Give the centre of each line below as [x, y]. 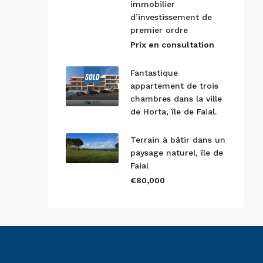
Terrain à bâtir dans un [178, 140]
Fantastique [154, 73]
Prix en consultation [172, 45]
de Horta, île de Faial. [173, 112]
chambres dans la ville [176, 99]
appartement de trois [174, 86]
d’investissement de [171, 17]
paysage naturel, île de [177, 153]
